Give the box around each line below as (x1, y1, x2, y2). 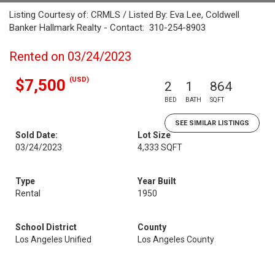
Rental (15, 188, 41, 198)
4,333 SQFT (137, 142, 182, 152)
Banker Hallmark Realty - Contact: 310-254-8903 (9, 22, 206, 33)
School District (15, 222, 77, 232)
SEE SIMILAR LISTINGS (175, 119, 249, 127)
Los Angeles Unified (15, 234, 91, 244)
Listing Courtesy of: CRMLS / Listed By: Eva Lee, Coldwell (9, 9, 239, 20)
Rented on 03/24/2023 (9, 49, 131, 64)
